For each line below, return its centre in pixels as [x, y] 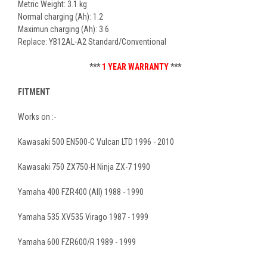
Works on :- [37, 117]
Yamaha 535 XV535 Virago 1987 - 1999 [83, 217]
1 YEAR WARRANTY [135, 66]
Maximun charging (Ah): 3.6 [63, 29]
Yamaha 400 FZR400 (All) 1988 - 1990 [81, 192]
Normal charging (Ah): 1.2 [60, 16]
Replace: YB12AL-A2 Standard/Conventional [92, 41]
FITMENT [34, 91]
